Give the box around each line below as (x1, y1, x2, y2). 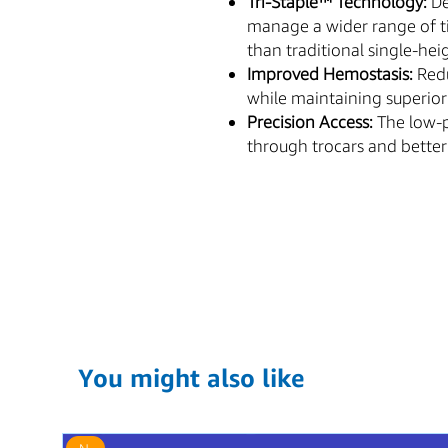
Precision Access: (247, 110, 373, 132)
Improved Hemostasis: (247, 62, 413, 84)
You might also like (78, 362, 305, 393)
